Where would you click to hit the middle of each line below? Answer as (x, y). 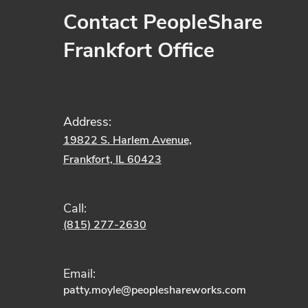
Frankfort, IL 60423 (112, 159)
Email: (79, 274)
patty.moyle (92, 290)
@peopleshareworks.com (183, 290)
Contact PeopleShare (163, 22)
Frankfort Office (139, 51)
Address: (87, 122)
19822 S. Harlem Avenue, (127, 140)
